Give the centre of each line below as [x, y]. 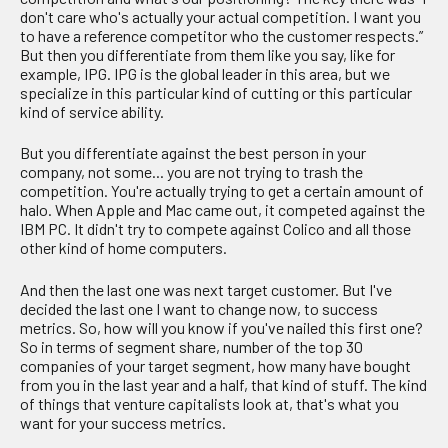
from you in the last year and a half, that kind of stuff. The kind [223, 384]
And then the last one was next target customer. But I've [206, 289]
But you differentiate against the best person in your [193, 153]
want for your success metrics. [123, 422]
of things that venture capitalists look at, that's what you [209, 403]
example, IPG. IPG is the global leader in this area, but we [205, 73]
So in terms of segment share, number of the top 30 [191, 346]
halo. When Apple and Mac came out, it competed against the [222, 210]
